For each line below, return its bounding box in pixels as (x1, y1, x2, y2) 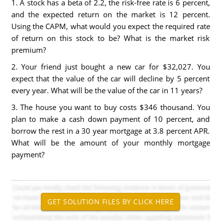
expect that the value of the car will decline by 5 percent (11, 74, 210, 83)
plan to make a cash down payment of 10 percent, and (11, 114, 210, 124)
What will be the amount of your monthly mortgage (11, 138, 210, 147)
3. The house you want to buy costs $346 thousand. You (11, 102, 210, 112)
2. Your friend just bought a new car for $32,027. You (11, 62, 210, 72)
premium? (11, 45, 46, 55)
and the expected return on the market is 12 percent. (11, 9, 210, 19)
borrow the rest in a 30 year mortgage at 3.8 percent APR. (11, 126, 210, 136)
